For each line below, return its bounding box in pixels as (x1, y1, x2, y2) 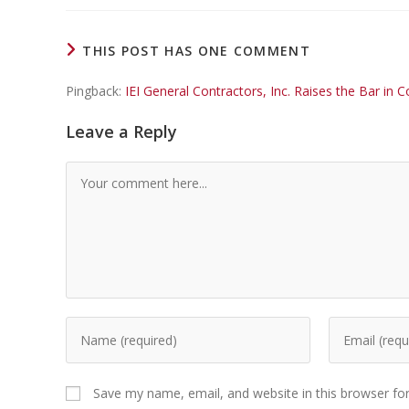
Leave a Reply (66, 120, 177, 142)
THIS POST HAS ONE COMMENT (82, 41, 310, 59)
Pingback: (66, 81, 125, 100)
